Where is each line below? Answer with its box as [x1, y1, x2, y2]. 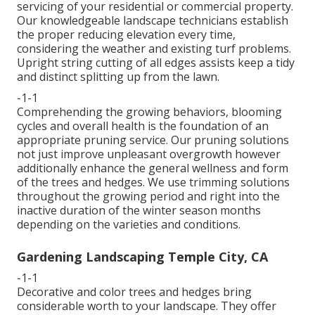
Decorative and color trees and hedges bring [17, 283, 252, 300]
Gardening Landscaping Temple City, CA [17, 247, 268, 265]
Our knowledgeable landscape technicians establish [17, 12, 288, 28]
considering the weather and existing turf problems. [17, 40, 291, 56]
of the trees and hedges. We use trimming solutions [17, 174, 290, 190]
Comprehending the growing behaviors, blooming [17, 103, 282, 120]
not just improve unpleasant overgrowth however [17, 146, 281, 162]
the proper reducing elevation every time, [17, 26, 236, 42]
